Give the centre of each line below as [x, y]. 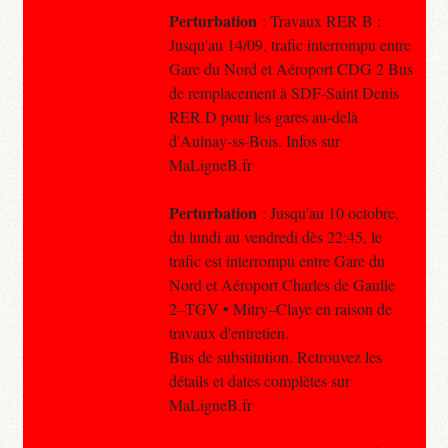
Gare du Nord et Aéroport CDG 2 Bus [290, 68]
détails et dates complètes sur [259, 380]
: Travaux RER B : [318, 20]
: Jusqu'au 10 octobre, [327, 212]
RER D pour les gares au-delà [263, 116]
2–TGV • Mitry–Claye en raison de [280, 308]
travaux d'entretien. [228, 332]
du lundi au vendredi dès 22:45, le [275, 236]
